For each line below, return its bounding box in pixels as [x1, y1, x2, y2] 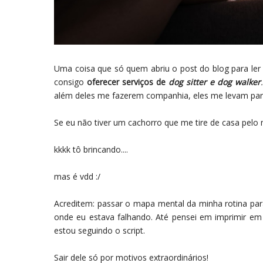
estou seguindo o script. [54, 224, 145, 236]
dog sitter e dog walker [168, 76, 261, 87]
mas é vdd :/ [54, 170, 100, 182]
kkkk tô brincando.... [54, 143, 128, 155]
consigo [54, 76, 87, 87]
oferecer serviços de [87, 76, 169, 87]
